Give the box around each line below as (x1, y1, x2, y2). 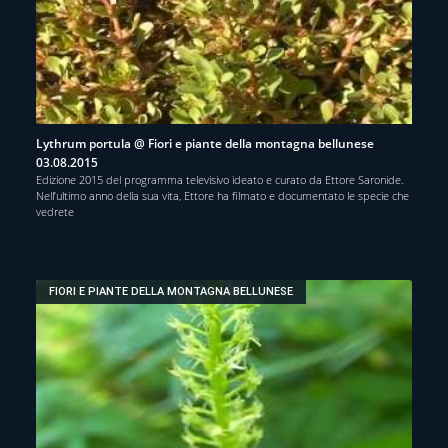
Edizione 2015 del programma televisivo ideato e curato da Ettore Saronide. (36, 171, 404, 187)
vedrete (36, 203, 74, 219)
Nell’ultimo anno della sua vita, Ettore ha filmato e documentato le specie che (36, 187, 409, 203)
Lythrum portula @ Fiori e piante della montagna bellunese (36, 134, 374, 152)
